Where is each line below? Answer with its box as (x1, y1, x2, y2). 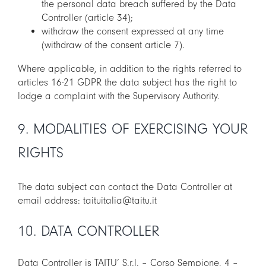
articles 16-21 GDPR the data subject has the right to (18, 77, 237, 88)
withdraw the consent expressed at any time (42, 26, 224, 37)
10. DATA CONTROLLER (18, 223, 160, 240)
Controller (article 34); (42, 12, 133, 24)
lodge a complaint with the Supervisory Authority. (18, 90, 220, 102)
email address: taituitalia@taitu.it (18, 195, 157, 207)
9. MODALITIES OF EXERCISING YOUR (18, 121, 248, 138)
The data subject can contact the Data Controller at (18, 181, 232, 193)
